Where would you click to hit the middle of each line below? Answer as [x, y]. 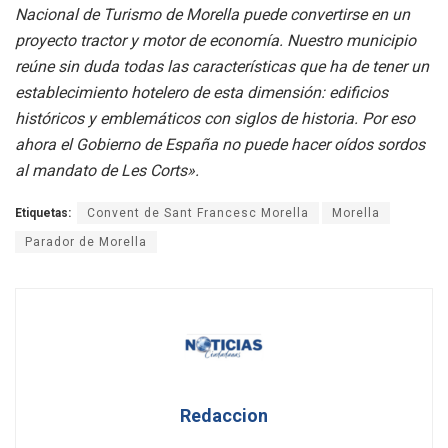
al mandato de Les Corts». [107, 171]
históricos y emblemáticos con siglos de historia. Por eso [215, 119]
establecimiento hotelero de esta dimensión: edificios [201, 93]
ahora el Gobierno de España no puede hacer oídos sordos [220, 145]
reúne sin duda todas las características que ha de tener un [222, 67]
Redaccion [224, 416]
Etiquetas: [43, 213]
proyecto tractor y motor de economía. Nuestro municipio [215, 41]
